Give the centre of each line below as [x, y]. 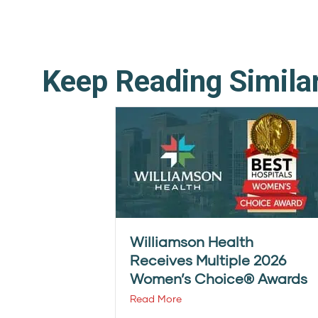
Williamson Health [192, 241]
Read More [156, 298]
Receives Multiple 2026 [208, 260]
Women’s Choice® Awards [219, 278]
